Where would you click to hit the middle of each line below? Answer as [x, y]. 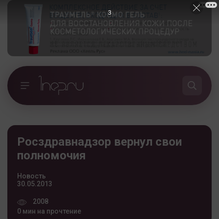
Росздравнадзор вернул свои [99, 142]
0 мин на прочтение [49, 211]
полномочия [52, 155]
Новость [32, 176]
